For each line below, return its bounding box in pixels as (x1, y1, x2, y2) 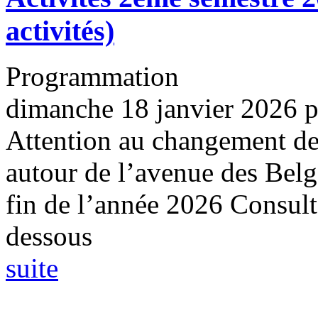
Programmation (6, 61, 179, 92)
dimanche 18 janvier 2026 (6, 93, 297, 124)
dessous (6, 221, 92, 252)
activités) (6, 14, 114, 47)
